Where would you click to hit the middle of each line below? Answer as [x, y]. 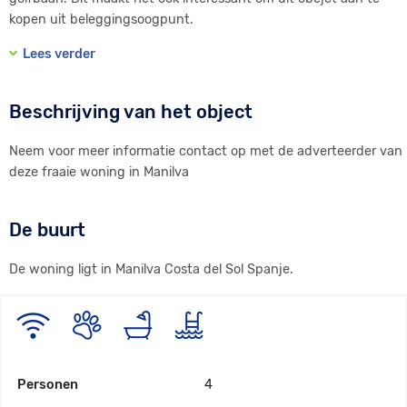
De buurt [47, 230]
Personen [48, 385]
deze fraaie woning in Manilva [99, 173]
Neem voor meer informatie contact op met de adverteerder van [206, 152]
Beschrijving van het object [131, 112]
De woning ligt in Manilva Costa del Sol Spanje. [151, 270]
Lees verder [56, 55]
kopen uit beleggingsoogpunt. [101, 20]
